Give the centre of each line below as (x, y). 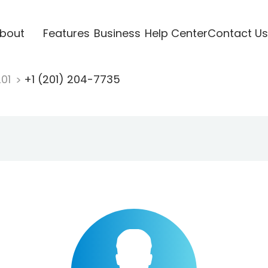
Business (117, 33)
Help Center (176, 33)
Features (66, 33)
